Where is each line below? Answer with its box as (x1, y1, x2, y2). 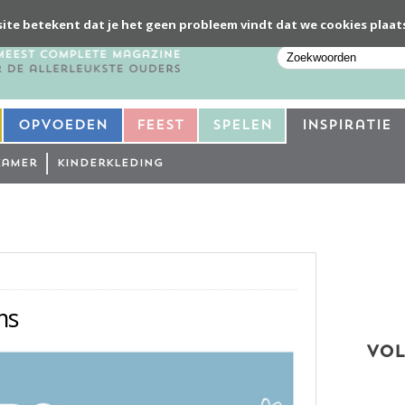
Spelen (212, 118, 272, 133)
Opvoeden (18, 118, 108, 133)
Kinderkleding (57, 157, 164, 169)
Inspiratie (301, 118, 391, 133)
